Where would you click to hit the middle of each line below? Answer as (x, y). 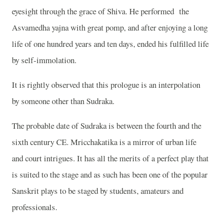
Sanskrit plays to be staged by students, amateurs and (98, 190)
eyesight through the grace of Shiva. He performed (93, 11)
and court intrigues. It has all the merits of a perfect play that (110, 158)
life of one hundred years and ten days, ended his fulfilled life (110, 44)
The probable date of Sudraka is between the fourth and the (107, 125)
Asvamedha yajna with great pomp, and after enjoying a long (110, 28)
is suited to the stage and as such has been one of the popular (110, 174)
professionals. (35, 207)
